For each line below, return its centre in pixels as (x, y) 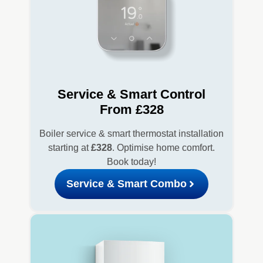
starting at (70, 147)
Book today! (131, 161)
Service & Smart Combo (126, 183)
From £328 (131, 109)
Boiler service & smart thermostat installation (131, 133)
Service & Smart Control (131, 94)
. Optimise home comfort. (163, 147)
